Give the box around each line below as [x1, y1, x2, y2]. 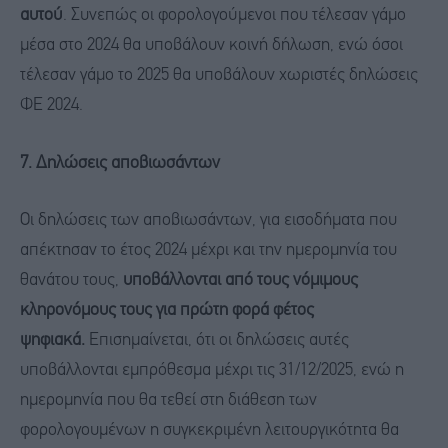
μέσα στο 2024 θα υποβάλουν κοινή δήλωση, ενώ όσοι [20, 36, 403, 54]
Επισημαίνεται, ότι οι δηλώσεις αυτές [85, 332, 349, 350]
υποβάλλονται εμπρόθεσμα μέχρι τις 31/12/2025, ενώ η [20, 362, 404, 380]
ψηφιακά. [20, 332, 85, 350]
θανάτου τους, [20, 272, 119, 290]
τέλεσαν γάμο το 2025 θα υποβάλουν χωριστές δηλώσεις [20, 66, 418, 84]
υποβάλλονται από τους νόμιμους [119, 272, 358, 290]
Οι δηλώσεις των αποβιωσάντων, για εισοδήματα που [20, 212, 397, 230]
